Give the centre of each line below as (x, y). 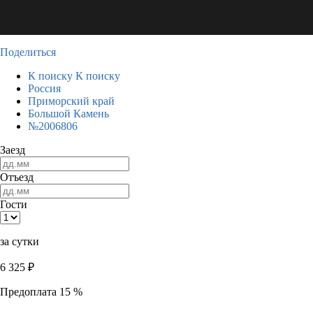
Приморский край (71, 101)
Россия (44, 88)
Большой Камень (68, 114)
